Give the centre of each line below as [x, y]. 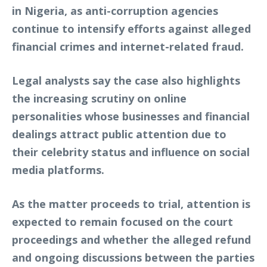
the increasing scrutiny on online [99, 98]
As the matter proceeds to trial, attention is [131, 204]
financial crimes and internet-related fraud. [128, 46]
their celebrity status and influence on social [131, 152]
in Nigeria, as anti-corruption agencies [115, 10]
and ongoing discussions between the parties [133, 257]
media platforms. [58, 170]
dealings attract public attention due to [119, 134]
